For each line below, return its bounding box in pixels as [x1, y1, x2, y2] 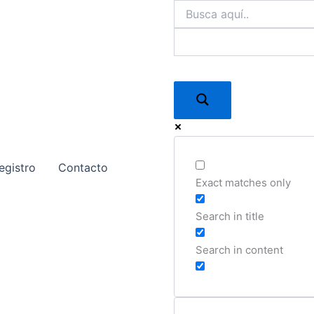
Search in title [196, 210, 265, 223]
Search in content [196, 243, 284, 257]
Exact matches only [196, 176, 292, 189]
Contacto [58, 161, 108, 175]
